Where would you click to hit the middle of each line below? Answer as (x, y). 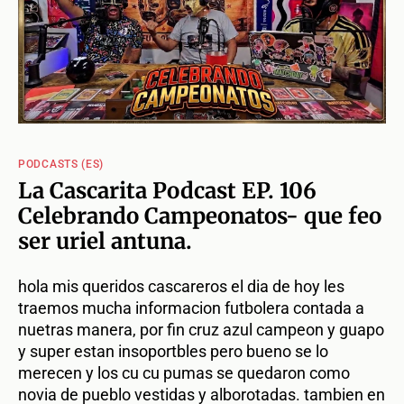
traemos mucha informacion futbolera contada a (191, 308)
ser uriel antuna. (105, 242)
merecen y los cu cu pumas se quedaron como (184, 373)
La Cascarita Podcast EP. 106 (167, 191)
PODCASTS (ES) (61, 165)
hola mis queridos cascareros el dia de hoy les (181, 287)
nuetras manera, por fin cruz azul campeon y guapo (201, 330)
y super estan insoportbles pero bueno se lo (173, 352)
